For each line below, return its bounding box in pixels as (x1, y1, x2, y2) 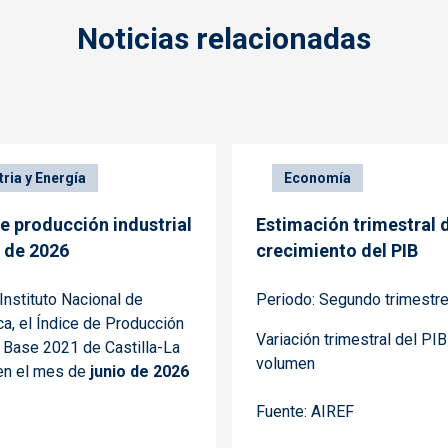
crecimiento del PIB (256, 240, 418, 262)
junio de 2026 (90, 362, 189, 382)
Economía (284, 170, 351, 187)
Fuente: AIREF (256, 402, 354, 422)
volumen (256, 354, 315, 374)
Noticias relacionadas (77, 21, 371, 57)
